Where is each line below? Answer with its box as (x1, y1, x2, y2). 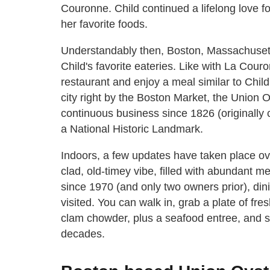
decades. (61, 227, 105, 240)
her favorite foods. (61, 17, 148, 30)
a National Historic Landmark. (61, 122, 203, 135)
